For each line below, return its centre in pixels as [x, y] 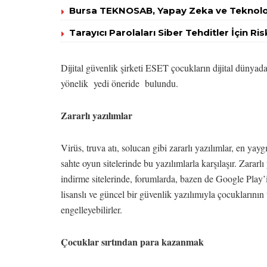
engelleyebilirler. [91, 210]
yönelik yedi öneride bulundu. [121, 83]
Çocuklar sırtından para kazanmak [134, 242]
